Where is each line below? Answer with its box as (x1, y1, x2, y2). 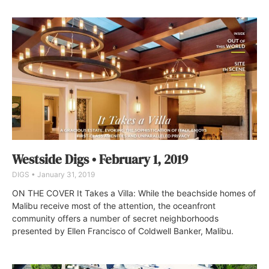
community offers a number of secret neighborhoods (12, 213, 219, 223)
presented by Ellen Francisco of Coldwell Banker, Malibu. (12, 225, 234, 236)
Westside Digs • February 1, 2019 (12, 150, 188, 168)
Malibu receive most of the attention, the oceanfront (12, 200, 216, 211)
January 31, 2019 (35, 169, 95, 179)
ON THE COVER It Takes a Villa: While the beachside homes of (12, 187, 256, 198)
